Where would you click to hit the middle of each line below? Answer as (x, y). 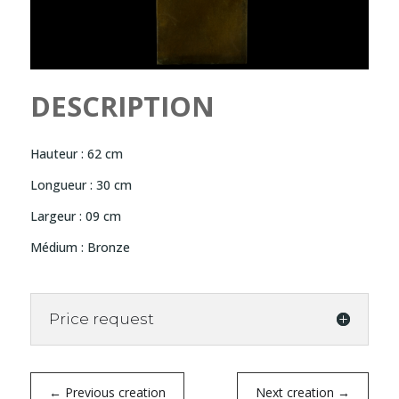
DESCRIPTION (122, 106)
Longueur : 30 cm (81, 184)
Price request (101, 318)
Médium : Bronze (80, 247)
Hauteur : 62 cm (76, 153)
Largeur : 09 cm (75, 216)
